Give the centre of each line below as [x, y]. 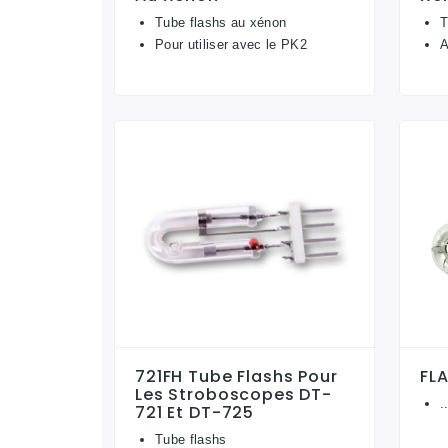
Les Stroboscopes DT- [234, 395]
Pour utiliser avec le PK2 [231, 44]
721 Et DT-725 [195, 413]
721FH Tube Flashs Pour [236, 377]
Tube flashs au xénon [221, 22]
